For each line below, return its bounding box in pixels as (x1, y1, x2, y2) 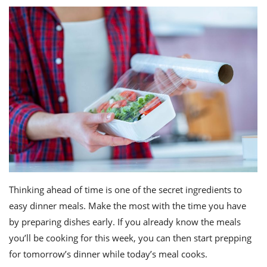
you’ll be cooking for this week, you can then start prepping (9, 232, 252, 244)
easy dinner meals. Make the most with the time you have (9, 200, 246, 212)
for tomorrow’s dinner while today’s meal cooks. (9, 248, 207, 260)
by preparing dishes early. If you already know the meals (9, 216, 241, 228)
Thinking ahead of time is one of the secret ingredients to (9, 184, 242, 196)
